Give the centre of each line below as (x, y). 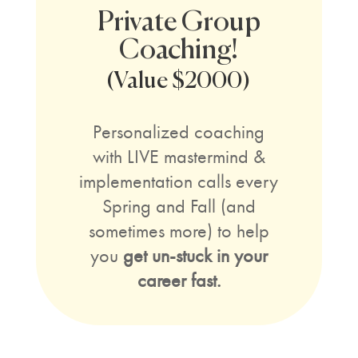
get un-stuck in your (195, 255)
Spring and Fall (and (179, 206)
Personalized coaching (179, 131)
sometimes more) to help (179, 231)
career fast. (179, 280)
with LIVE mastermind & (179, 156)
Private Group (179, 22)
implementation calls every (179, 181)
